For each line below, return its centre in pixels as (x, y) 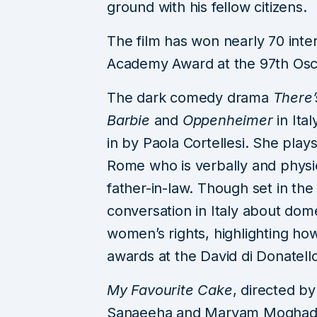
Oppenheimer (227, 120)
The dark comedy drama (190, 97)
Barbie (128, 120)
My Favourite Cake (170, 290)
